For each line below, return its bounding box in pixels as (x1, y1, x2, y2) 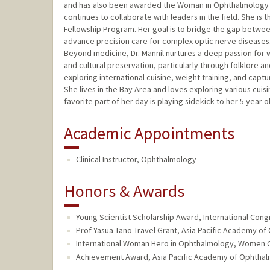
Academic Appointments (63, 122, 234, 145)
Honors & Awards (63, 180, 184, 202)
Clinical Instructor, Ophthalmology (75, 154, 196, 165)
